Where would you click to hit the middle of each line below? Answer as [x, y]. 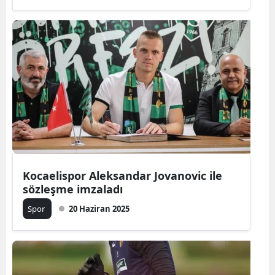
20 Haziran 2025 [99, 208]
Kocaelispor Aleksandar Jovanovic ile [122, 175]
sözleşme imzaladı [73, 189]
